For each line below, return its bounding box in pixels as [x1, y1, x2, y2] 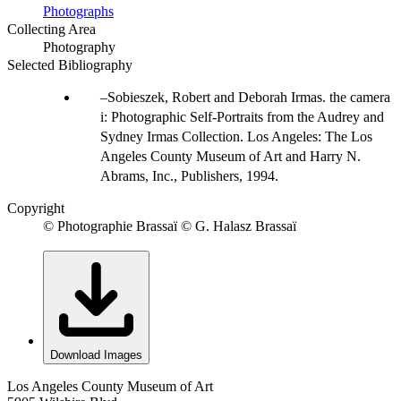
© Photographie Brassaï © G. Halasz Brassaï [43, 218, 296, 235]
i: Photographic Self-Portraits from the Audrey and [100, 109, 384, 125]
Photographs [43, 4, 114, 20]
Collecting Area [7, 21, 96, 38]
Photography [43, 39, 115, 55]
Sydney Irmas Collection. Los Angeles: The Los [100, 129, 372, 145]
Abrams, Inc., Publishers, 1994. [100, 168, 278, 184]
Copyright [7, 200, 64, 217]
